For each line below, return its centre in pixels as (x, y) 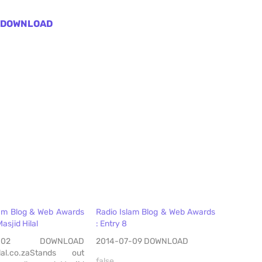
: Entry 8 (111, 224)
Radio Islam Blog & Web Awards (156, 212)
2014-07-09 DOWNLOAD (142, 242)
